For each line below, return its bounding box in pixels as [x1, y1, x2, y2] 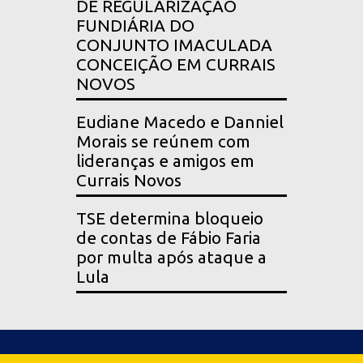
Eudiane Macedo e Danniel [76, 113, 284, 132]
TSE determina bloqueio [76, 209, 263, 228]
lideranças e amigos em [76, 152, 254, 171]
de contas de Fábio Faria [76, 228, 261, 248]
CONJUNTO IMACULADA [76, 36, 272, 55]
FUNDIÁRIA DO [76, 16, 194, 36]
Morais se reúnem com [76, 132, 250, 152]
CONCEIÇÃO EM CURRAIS [76, 55, 275, 75]
